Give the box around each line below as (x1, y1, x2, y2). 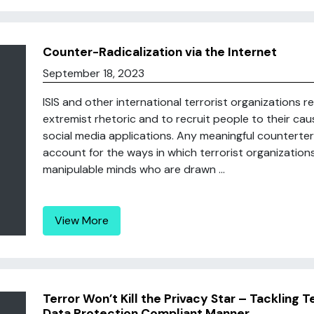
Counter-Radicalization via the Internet (42, 44, 277, 60)
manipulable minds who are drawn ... (42, 162, 225, 177)
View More (54, 213, 109, 228)
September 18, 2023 (42, 66, 144, 81)
